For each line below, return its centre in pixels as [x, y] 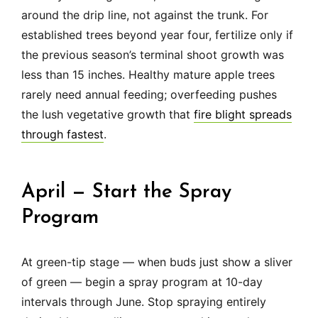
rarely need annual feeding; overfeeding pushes [149, 95]
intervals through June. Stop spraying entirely [144, 302]
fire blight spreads [243, 115]
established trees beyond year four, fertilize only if [157, 35]
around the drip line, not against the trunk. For [145, 15]
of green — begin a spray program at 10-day [142, 282]
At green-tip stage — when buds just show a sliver [157, 262]
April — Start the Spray [126, 193]
